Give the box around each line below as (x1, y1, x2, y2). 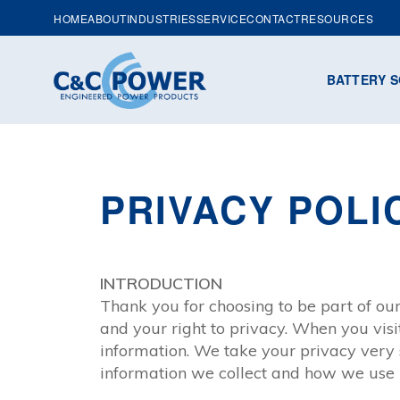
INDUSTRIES (126, 10, 196, 26)
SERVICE (196, 10, 246, 26)
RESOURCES (300, 10, 373, 26)
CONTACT (246, 10, 301, 26)
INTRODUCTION (100, 273, 222, 294)
